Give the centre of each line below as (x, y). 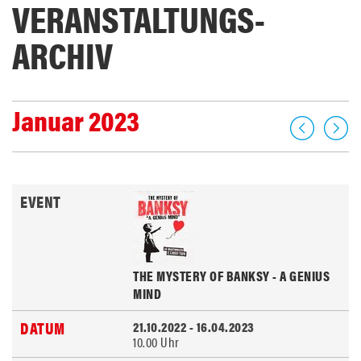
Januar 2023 (76, 120)
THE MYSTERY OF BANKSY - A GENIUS (231, 276)
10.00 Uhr (156, 342)
